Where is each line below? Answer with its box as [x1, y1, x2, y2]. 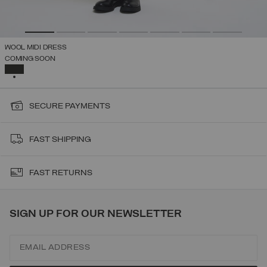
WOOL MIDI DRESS [5, 44, 67, 52]
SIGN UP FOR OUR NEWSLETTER [9, 209, 182, 220]
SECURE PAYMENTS [29, 102, 110, 111]
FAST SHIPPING [29, 135, 91, 145]
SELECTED [23, 64, 55, 71]
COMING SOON [5, 55, 55, 63]
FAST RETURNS [29, 169, 92, 178]
